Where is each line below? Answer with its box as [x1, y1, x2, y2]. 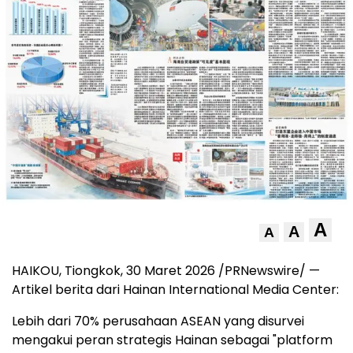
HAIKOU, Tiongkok [12, 262, 121, 281]
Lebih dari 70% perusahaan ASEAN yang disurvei [12, 312, 304, 331]
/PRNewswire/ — [215, 262, 320, 281]
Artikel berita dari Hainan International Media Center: [12, 281, 339, 299]
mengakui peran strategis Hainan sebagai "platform [12, 331, 333, 350]
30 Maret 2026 [126, 262, 215, 281]
